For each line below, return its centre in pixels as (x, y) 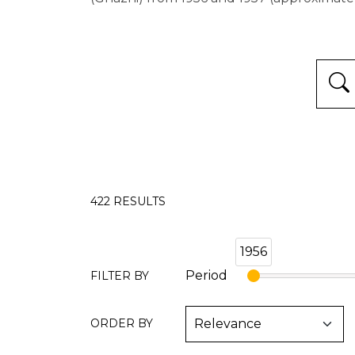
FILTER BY (120, 276)
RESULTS (139, 201)
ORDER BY (122, 323)
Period (206, 275)
